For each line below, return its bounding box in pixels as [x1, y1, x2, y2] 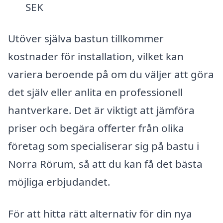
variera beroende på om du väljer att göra [8, 67, 214, 82]
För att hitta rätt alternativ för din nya [8, 207, 192, 221]
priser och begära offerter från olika [8, 121, 184, 135]
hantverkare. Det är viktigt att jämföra [8, 103, 195, 117]
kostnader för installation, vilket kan [8, 49, 184, 64]
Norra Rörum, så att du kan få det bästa [8, 157, 203, 171]
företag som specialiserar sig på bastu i [8, 139, 199, 153]
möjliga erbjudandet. [8, 175, 111, 189]
